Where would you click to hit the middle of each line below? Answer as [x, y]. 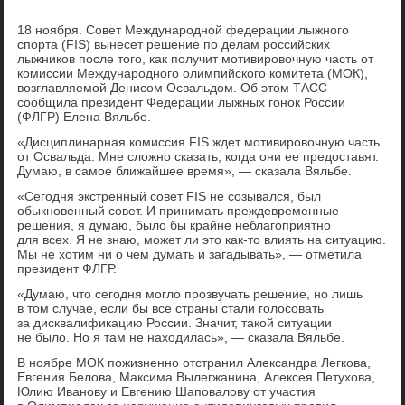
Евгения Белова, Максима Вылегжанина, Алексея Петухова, [197, 377]
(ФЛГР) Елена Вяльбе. [85, 117]
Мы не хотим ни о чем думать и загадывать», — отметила [190, 254]
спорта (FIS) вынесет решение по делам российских [174, 45]
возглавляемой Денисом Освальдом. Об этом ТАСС [173, 88]
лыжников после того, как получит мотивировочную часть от [196, 59]
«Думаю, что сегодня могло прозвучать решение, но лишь [190, 294]
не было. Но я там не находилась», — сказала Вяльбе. [181, 338]
